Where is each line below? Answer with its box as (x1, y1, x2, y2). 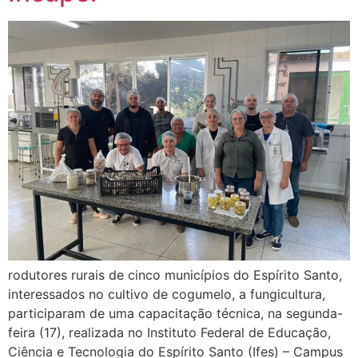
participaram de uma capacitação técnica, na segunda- (8, 304, 343, 321)
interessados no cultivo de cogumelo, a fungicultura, (8, 285, 325, 302)
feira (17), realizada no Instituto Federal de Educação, (8, 324, 331, 340)
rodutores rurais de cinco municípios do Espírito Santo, (8, 266, 342, 283)
